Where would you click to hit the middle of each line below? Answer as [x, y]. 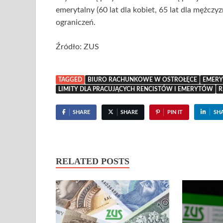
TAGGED [70, 80]
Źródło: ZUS [77, 47]
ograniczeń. [76, 23]
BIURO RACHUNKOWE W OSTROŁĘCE [142, 80]
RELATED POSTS [93, 162]
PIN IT [175, 112]
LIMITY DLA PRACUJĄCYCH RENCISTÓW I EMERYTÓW [136, 89]
